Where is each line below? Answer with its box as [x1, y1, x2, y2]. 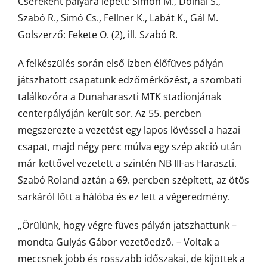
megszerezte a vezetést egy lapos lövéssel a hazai [18, 123, 240, 136]
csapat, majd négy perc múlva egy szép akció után [18, 140, 241, 153]
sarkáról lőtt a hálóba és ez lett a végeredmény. [18, 190, 230, 203]
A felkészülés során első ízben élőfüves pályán [18, 57, 223, 70]
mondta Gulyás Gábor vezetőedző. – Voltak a [18, 235, 219, 249]
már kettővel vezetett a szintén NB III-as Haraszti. [18, 157, 237, 170]
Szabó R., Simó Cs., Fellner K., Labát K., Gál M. [18, 11, 218, 24]
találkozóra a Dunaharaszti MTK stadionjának [18, 90, 221, 103]
